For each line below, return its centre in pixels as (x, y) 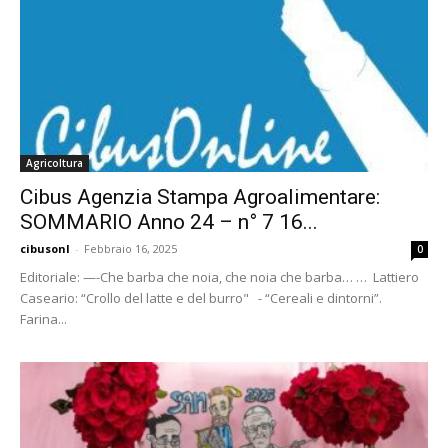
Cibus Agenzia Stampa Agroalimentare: (200, 196)
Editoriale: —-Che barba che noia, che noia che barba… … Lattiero (219, 276)
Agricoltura (54, 162)
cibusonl (45, 248)
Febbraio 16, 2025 (130, 248)
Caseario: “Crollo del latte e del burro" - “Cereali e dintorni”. (201, 297)
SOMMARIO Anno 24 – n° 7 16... (169, 221)
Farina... (43, 318)
